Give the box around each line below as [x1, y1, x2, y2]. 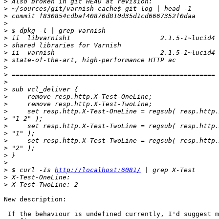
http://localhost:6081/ [55, 166, 141, 174]
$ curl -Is [8, 166, 55, 174]
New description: [4, 196, 66, 203]
